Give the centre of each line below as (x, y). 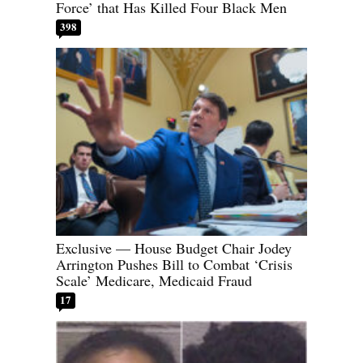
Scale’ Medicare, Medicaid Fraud (154, 281)
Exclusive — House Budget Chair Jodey (174, 248)
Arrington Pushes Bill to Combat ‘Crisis (174, 265)
